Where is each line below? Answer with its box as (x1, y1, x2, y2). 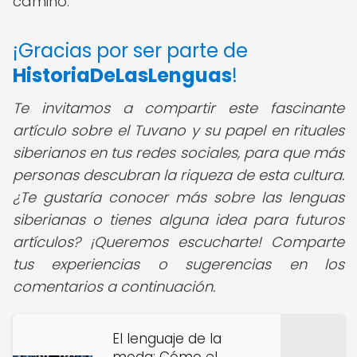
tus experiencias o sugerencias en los (13, 254, 344, 274)
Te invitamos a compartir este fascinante (13, 98, 344, 118)
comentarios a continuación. (13, 277, 215, 296)
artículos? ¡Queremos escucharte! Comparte (13, 232, 344, 252)
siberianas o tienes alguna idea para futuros (13, 210, 344, 229)
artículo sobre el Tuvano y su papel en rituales (13, 120, 344, 140)
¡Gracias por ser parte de (13, 37, 248, 64)
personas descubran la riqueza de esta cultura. (13, 165, 344, 185)
